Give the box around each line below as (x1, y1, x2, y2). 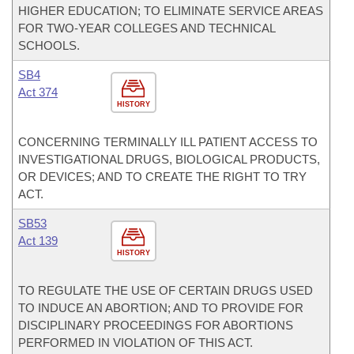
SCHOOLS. (18, 39, 80, 52)
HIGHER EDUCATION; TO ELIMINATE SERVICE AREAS (18, 4, 323, 17)
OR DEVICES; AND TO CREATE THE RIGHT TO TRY (18, 170, 307, 183)
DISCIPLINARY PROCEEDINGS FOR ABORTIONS (18, 318, 293, 332)
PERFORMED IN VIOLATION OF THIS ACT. (18, 336, 253, 349)
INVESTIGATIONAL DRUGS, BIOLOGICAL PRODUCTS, (18, 153, 320, 166)
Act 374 (18, 85, 58, 99)
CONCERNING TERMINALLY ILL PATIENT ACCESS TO (18, 135, 318, 149)
